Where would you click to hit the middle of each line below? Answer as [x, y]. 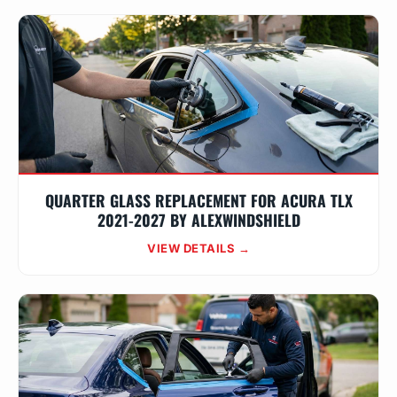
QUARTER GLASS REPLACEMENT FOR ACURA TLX [198, 200]
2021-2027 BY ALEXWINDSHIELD [198, 220]
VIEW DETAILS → [198, 248]
